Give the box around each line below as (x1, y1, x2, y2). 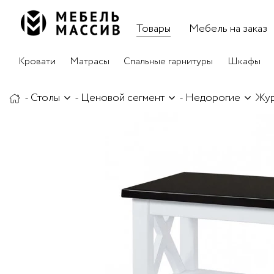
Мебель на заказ (189, 21, 267, 37)
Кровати (18, 54, 56, 69)
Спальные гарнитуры (124, 54, 213, 69)
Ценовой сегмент (81, 90, 165, 106)
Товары (136, 21, 171, 37)
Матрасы (70, 54, 110, 69)
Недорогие (185, 90, 240, 106)
